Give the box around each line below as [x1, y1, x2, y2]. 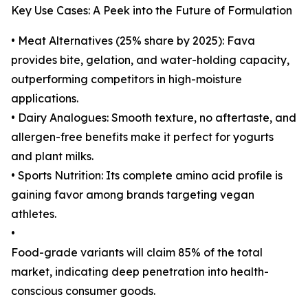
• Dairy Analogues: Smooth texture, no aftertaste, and [11, 111, 296, 125]
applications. [11, 91, 78, 106]
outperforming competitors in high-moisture [11, 72, 242, 87]
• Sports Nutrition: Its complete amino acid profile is [11, 168, 283, 183]
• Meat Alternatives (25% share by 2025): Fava [11, 34, 255, 48]
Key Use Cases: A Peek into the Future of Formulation [11, 3, 292, 18]
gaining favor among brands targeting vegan [11, 188, 254, 202]
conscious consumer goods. [11, 284, 155, 298]
